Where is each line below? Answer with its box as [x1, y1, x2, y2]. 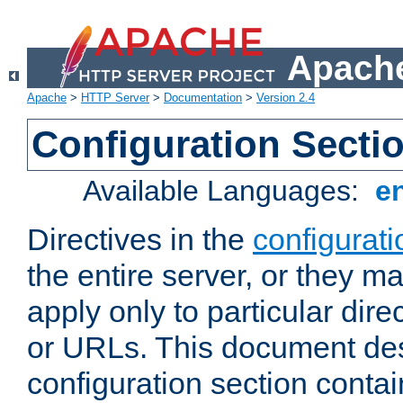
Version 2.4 [256, 91, 315, 105]
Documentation [164, 91, 242, 105]
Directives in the [27, 222, 253, 257]
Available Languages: [83, 175, 368, 208]
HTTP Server [81, 91, 149, 105]
